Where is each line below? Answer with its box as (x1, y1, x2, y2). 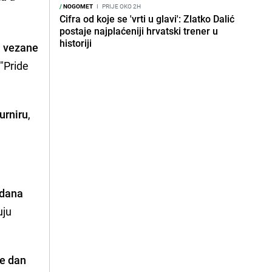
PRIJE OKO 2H (101, 2, 141, 10)
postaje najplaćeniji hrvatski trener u (59, 24, 218, 38)
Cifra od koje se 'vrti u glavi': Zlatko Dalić (59, 12, 234, 25)
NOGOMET (62, 2, 93, 10)
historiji (59, 36, 92, 50)
